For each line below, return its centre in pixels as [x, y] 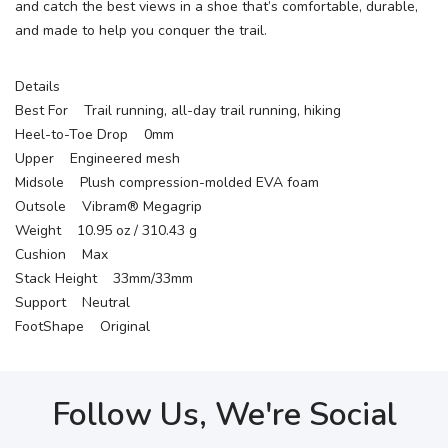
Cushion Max [61, 254]
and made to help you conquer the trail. [141, 30]
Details [37, 86]
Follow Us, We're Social [224, 414]
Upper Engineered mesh [97, 158]
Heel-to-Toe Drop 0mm [94, 134]
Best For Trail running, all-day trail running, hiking [178, 110]
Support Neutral [72, 302]
